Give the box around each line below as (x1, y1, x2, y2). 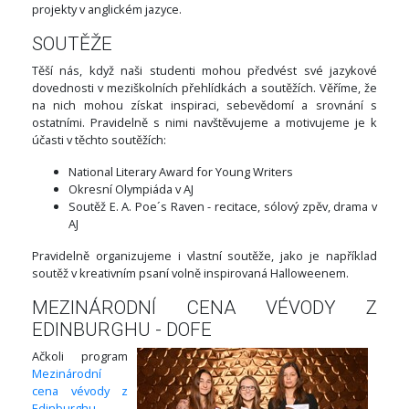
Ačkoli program (32, 348, 128, 365)
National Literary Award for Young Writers (68, 163, 293, 181)
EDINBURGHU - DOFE (32, 319, 212, 341)
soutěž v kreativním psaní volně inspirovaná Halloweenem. (32, 265, 349, 282)
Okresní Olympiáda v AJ (68, 181, 194, 198)
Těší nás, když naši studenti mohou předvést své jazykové (32, 62, 377, 79)
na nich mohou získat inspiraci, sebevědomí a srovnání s (32, 97, 377, 114)
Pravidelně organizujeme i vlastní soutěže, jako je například (32, 247, 377, 265)
